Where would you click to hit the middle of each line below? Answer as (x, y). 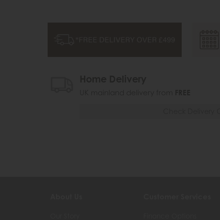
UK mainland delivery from (127, 92)
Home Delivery (113, 79)
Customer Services (177, 196)
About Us (66, 196)
